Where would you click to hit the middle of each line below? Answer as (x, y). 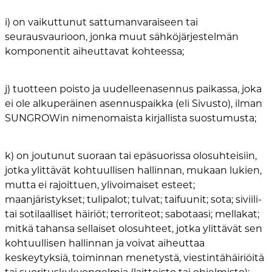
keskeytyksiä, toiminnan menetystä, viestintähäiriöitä (134, 258)
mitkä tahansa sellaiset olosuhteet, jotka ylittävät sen (134, 229)
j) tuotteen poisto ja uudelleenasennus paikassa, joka (133, 89)
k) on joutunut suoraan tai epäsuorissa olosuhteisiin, (131, 156)
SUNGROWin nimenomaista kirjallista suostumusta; (131, 118)
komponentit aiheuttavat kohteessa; (94, 52)
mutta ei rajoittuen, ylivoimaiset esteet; (100, 185)
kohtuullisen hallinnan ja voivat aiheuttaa (105, 243)
